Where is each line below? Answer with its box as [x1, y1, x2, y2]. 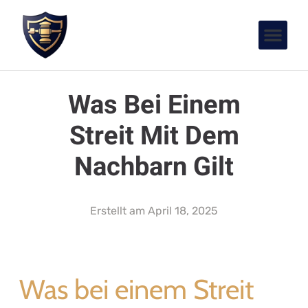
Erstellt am [90, 203, 145, 217]
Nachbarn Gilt [74, 147, 234, 186]
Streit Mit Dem [69, 116, 239, 155]
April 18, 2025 [148, 203, 218, 217]
